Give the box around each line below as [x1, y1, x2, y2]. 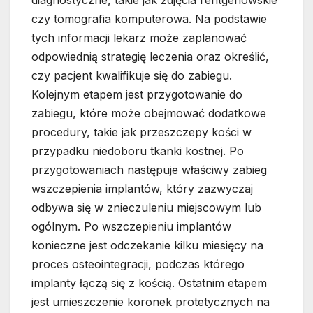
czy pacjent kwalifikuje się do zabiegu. [31, 68, 232, 82]
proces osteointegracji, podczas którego [31, 256, 245, 271]
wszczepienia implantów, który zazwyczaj [31, 181, 253, 196]
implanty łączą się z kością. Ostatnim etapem [31, 275, 267, 290]
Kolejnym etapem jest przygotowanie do [31, 87, 242, 101]
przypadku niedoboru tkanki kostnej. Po [31, 143, 244, 158]
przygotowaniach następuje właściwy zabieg [31, 162, 267, 177]
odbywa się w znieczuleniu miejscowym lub [31, 200, 261, 214]
